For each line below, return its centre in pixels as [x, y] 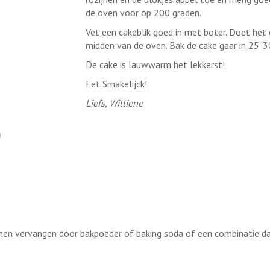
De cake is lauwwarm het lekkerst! [155, 64]
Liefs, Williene [114, 103]
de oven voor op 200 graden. [144, 13]
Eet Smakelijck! [117, 84]
